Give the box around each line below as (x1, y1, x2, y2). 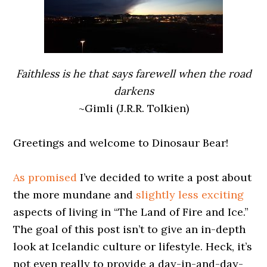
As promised (13, 170, 77, 184)
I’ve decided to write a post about (77, 170, 252, 184)
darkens (113, 84, 154, 98)
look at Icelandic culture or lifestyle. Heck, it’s (13, 240, 253, 253)
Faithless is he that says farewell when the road (15, 67, 252, 80)
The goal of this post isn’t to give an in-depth (13, 222, 246, 236)
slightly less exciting (136, 188, 244, 201)
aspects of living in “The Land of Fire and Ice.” (13, 205, 249, 219)
